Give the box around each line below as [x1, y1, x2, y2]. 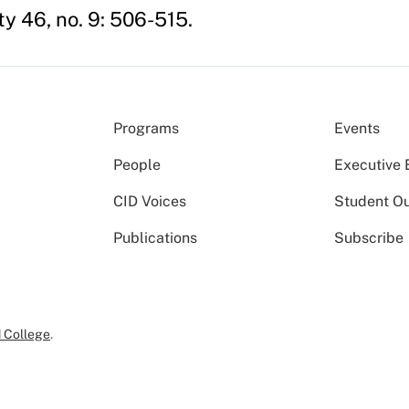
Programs [113, 120, 179, 137]
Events [334, 120, 381, 137]
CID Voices [113, 193, 186, 210]
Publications [113, 229, 197, 246]
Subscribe [334, 229, 404, 246]
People [113, 156, 161, 173]
